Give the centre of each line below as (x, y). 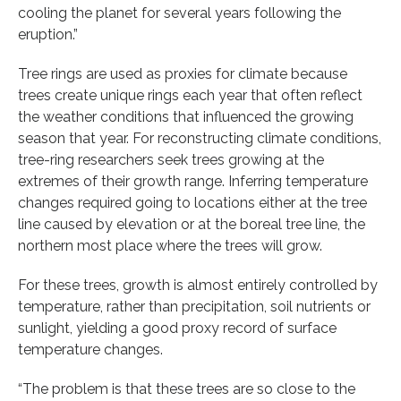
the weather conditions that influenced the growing (186, 116)
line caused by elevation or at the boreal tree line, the (192, 224)
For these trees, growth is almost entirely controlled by (198, 285)
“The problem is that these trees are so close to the (187, 388)
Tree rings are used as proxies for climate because (183, 73)
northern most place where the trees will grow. (170, 245)
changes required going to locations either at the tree (192, 202)
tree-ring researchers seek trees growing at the (171, 159)
